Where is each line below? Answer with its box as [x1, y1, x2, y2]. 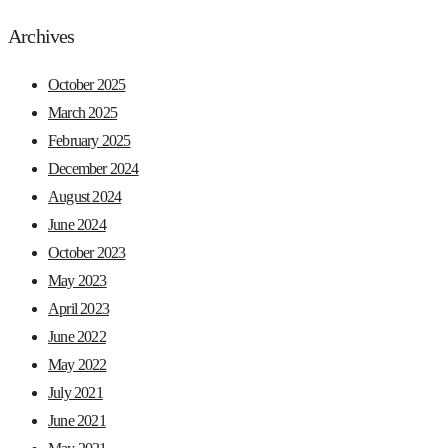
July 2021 [48, 383, 103, 401]
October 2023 [48, 243, 126, 261]
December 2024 [48, 159, 139, 177]
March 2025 [48, 103, 117, 121]
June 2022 [48, 327, 106, 345]
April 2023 [48, 299, 109, 317]
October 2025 [48, 75, 126, 93]
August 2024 [48, 187, 122, 205]
